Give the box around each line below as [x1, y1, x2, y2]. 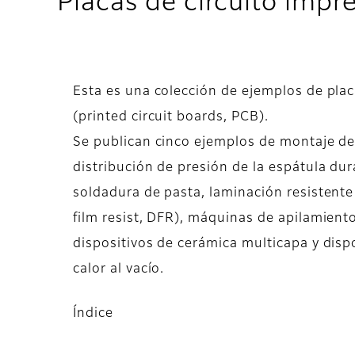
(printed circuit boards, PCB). [73, 111, 269, 124]
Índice [73, 307, 113, 321]
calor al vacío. [73, 263, 165, 277]
